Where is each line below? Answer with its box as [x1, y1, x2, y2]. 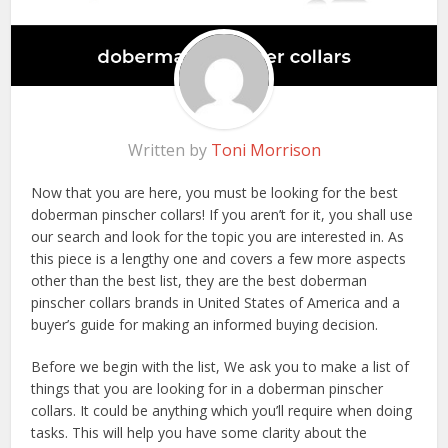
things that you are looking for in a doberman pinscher [31, 379, 384, 399]
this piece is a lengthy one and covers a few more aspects [31, 249, 407, 269]
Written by [127, 139, 211, 162]
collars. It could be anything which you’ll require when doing [31, 401, 413, 421]
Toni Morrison [210, 139, 321, 162]
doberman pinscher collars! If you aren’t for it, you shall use [31, 205, 414, 225]
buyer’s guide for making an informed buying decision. [31, 315, 379, 335]
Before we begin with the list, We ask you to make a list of [31, 357, 410, 377]
